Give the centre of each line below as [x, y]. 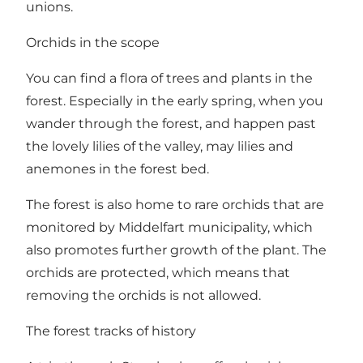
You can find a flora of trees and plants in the [169, 78]
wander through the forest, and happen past [171, 123]
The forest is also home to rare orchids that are [175, 204]
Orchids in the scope [93, 42]
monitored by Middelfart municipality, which [169, 227]
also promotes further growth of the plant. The [176, 250]
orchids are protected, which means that [158, 272]
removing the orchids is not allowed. [145, 295]
